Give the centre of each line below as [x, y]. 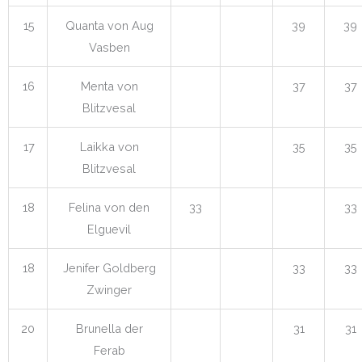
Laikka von [109, 146]
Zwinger [109, 289]
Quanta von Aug [109, 25]
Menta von [109, 86]
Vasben [109, 47]
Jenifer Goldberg [109, 267]
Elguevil [109, 229]
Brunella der [109, 328]
